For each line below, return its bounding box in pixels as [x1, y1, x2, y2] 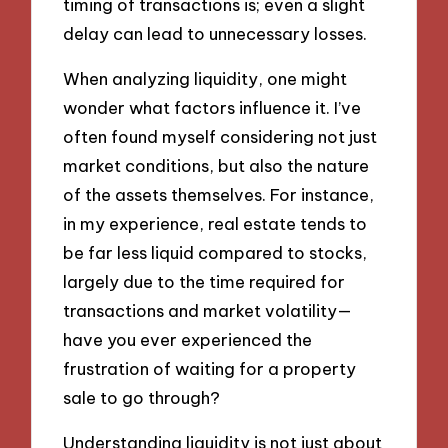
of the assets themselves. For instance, [63, 183, 375, 205]
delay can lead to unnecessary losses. [63, 23, 368, 45]
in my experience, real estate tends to [63, 212, 368, 234]
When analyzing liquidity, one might [63, 67, 348, 89]
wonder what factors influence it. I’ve [63, 96, 362, 118]
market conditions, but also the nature [63, 154, 370, 176]
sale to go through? [63, 386, 221, 408]
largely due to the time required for [63, 270, 346, 292]
